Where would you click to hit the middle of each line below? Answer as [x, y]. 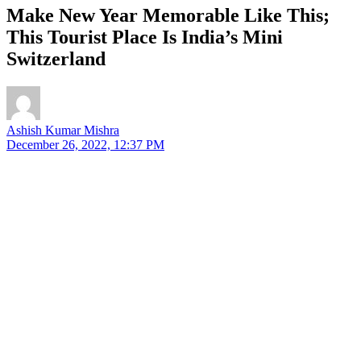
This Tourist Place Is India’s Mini [145, 37]
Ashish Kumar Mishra [63, 130]
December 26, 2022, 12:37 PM [85, 144]
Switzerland [56, 58]
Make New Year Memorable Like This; [168, 15]
